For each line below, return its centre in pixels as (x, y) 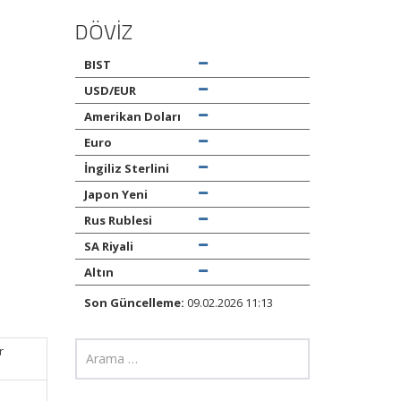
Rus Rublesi (118, 221)
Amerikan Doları (132, 117)
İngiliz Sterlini (126, 169)
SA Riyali (108, 247)
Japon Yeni (115, 195)
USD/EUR (110, 91)
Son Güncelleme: (134, 303)
